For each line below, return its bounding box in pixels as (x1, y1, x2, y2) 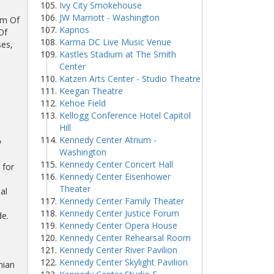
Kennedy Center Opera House (59, 220, 177, 231)
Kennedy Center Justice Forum (59, 207, 179, 219)
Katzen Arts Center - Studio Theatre (59, 73, 201, 84)
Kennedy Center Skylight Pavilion (59, 256, 188, 268)
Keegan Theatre (59, 85, 123, 97)
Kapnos (59, 24, 89, 35)
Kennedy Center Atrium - (59, 134, 157, 146)
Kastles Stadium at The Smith (59, 48, 176, 60)
